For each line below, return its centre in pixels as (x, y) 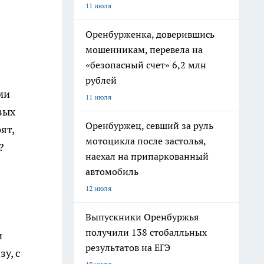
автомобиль (112, 171)
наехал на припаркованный (147, 156)
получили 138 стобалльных (146, 232)
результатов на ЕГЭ (128, 247)
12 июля (98, 188)
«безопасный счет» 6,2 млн (146, 65)
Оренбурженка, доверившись (150, 34)
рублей (101, 80)
